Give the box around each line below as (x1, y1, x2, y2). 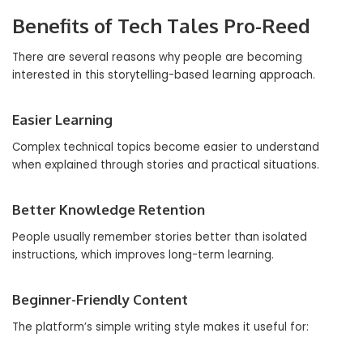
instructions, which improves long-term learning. (12, 247, 274, 263)
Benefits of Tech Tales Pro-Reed (12, 13, 310, 38)
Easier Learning (12, 111, 113, 128)
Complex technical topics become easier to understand (12, 139, 319, 155)
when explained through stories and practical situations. (12, 157, 319, 173)
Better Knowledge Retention (12, 201, 205, 218)
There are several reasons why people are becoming (12, 49, 302, 65)
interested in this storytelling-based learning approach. (12, 67, 315, 83)
